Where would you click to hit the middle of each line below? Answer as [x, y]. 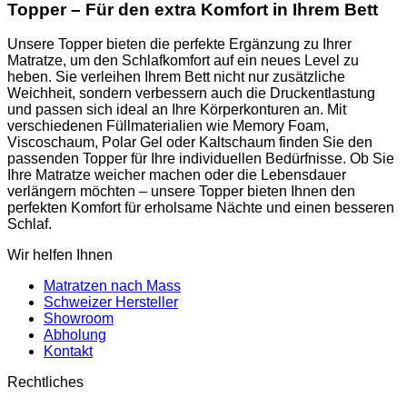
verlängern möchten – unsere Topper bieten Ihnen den [181, 192]
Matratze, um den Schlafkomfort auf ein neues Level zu [183, 61]
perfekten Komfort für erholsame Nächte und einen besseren [201, 208]
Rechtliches [45, 382]
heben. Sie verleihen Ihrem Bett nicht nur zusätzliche [176, 77]
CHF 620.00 [219, 12]
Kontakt [68, 352]
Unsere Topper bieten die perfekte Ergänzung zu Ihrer [179, 45]
